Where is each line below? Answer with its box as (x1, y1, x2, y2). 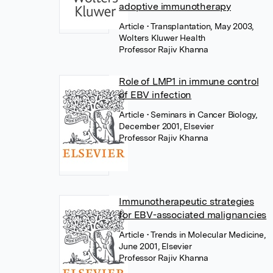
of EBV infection (119, 89, 192, 101)
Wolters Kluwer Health (119, 33, 206, 43)
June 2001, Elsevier (119, 241, 192, 251)
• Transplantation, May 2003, (146, 21, 254, 31)
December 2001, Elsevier (119, 121, 214, 131)
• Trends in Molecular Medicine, (146, 230, 266, 239)
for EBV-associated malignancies (119, 209, 267, 221)
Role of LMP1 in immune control (119, 76, 259, 87)
